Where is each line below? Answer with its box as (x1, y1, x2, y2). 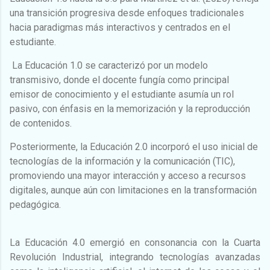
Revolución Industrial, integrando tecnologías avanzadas (10, 251, 260, 263)
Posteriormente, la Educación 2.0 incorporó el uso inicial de (10, 140, 258, 152)
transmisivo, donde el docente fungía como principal (10, 74, 229, 86)
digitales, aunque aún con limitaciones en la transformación (10, 184, 257, 196)
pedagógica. (10, 198, 61, 210)
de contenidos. (10, 117, 74, 129)
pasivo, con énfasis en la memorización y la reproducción (10, 102, 250, 115)
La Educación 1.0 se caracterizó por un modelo (10, 59, 208, 71)
